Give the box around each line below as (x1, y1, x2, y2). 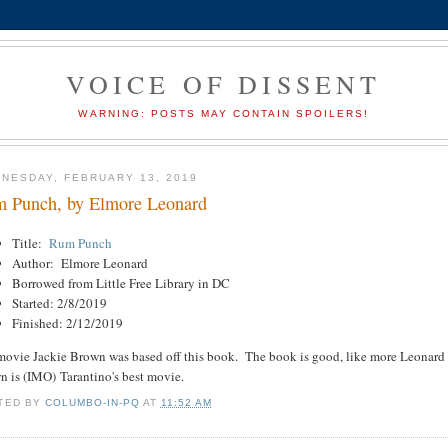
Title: (12, 234, 50, 253)
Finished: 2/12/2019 (12, 314, 124, 333)
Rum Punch (49, 234, 113, 253)
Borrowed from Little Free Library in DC (12, 274, 231, 293)
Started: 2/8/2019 (12, 294, 108, 313)
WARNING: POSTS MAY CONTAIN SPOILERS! (78, 107, 370, 119)
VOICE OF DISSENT (66, 67, 382, 101)
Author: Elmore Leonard (12, 254, 149, 273)
